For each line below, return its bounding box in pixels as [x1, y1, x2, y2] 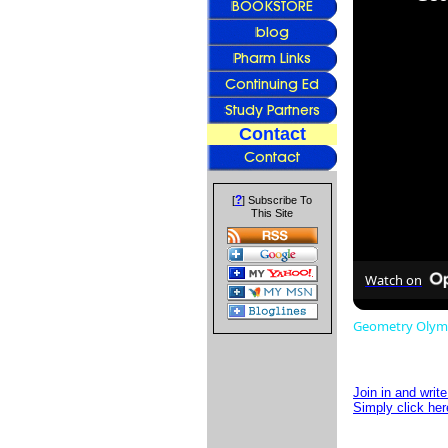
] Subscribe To [242, 194, 312, 206]
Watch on [365, 271, 422, 290]
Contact [238, 124, 306, 144]
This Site [251, 207, 293, 219]
